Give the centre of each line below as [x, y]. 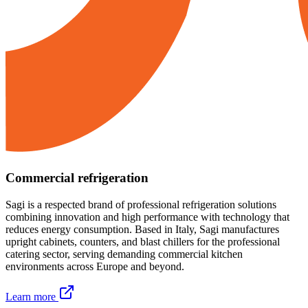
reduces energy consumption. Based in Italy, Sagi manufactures [142, 230]
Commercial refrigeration [77, 178]
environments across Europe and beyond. [95, 267]
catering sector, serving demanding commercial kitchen [124, 254]
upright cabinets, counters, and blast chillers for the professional [143, 242]
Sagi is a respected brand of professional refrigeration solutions [141, 205]
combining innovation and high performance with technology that [147, 217]
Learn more [31, 297]
